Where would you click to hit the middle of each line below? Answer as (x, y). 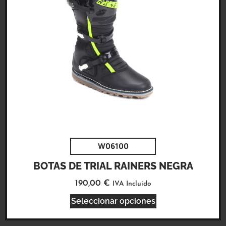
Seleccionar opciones (113, 201)
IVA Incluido (132, 184)
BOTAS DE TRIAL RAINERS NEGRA (113, 166)
